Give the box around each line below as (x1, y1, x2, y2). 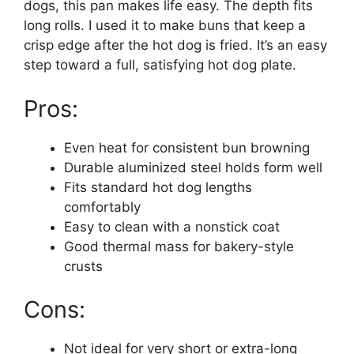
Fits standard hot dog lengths (64, 179, 252, 195)
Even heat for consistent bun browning (64, 139, 310, 156)
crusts (64, 258, 103, 274)
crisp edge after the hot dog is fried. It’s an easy (24, 37, 327, 53)
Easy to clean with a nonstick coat (64, 218, 280, 235)
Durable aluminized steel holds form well (64, 159, 322, 175)
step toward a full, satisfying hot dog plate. (24, 57, 296, 73)
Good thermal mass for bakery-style (64, 238, 294, 254)
